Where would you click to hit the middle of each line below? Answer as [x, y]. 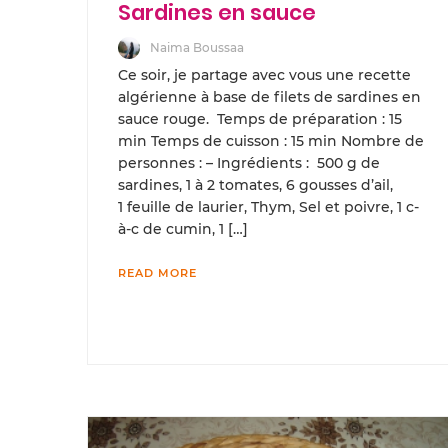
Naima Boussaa [197, 47]
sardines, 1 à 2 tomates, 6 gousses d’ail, [255, 185]
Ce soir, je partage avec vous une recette [264, 75]
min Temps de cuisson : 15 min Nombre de [271, 141]
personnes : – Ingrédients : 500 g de [249, 163]
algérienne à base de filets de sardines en [269, 97]
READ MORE [157, 273]
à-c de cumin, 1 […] [183, 229]
